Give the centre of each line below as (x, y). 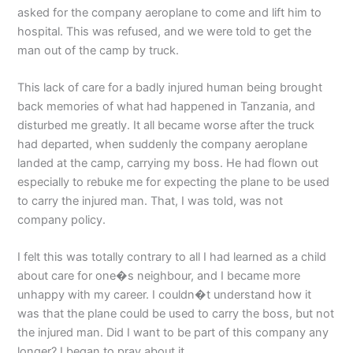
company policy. (62, 220)
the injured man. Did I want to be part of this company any (173, 333)
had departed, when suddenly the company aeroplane (163, 145)
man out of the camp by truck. (98, 50)
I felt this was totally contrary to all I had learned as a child (172, 257)
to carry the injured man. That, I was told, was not (150, 201)
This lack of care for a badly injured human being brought (170, 88)
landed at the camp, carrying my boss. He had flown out (168, 163)
